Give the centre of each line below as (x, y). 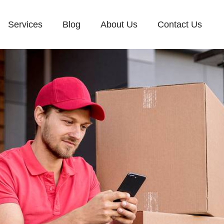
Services (25, 24)
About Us (119, 24)
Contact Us (180, 24)
